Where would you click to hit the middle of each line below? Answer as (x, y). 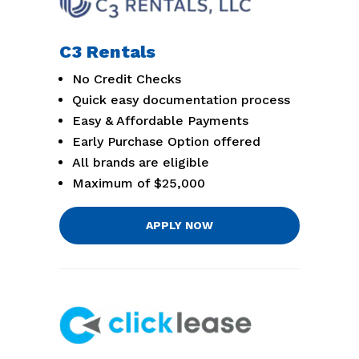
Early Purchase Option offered (166, 142)
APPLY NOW (179, 226)
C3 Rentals (107, 52)
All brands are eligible (141, 163)
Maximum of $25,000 (139, 184)
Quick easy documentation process (181, 100)
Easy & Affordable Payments (160, 121)
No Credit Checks (127, 79)
